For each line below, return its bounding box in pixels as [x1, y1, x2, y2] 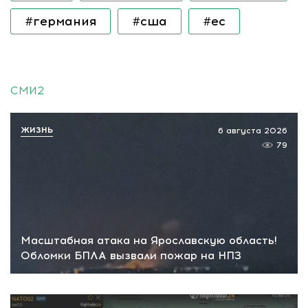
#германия [25, 13, 96, 29]
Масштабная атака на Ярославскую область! [21, 234, 277, 247]
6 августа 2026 [218, 125, 287, 135]
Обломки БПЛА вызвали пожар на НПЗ [21, 249, 241, 263]
